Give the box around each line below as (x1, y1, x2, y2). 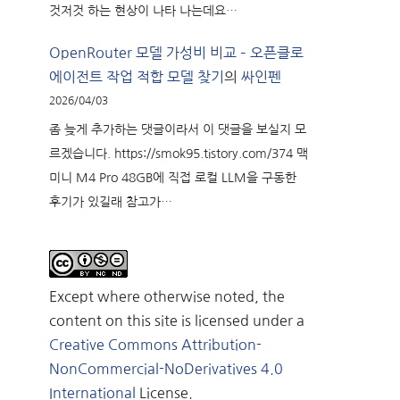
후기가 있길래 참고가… (49, 195, 172, 208)
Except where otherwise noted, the (49, 288, 285, 304)
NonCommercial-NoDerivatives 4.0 (49, 361, 283, 376)
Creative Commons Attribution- (49, 337, 262, 352)
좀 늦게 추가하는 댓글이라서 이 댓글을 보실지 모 (49, 122, 306, 136)
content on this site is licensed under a (49, 312, 304, 328)
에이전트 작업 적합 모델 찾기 (49, 69, 224, 84)
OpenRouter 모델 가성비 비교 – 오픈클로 (49, 45, 304, 60)
